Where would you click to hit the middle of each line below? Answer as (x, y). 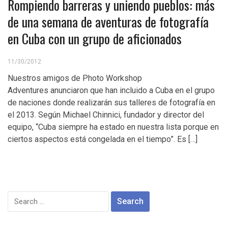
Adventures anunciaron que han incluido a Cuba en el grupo (111, 90)
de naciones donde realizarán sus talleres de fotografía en (111, 103)
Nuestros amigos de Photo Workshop (75, 78)
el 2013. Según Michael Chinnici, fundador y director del (106, 115)
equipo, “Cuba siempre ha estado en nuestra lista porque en (113, 127)
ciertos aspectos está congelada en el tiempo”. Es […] (103, 139)
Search (20, 197)
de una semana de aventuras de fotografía (108, 22)
